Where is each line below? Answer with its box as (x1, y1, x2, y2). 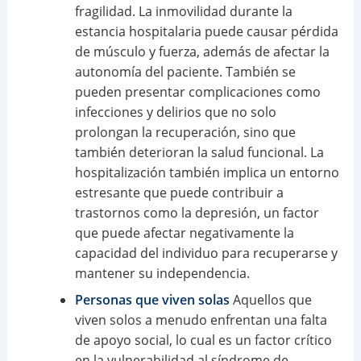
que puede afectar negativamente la (74, 224, 294, 243)
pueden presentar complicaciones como (74, 83, 321, 102)
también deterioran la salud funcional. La (74, 143, 324, 162)
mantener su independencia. (74, 264, 250, 283)
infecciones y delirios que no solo (74, 103, 276, 122)
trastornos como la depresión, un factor (74, 204, 319, 222)
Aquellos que (229, 291, 312, 309)
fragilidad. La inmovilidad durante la (74, 2, 293, 21)
